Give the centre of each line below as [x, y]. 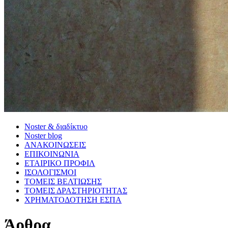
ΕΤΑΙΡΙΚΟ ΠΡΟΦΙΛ [60, 163]
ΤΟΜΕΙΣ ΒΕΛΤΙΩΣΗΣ [63, 181]
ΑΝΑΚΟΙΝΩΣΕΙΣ [55, 145]
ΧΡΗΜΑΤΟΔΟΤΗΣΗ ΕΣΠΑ [73, 199]
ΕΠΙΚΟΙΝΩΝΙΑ [52, 154]
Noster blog [43, 135]
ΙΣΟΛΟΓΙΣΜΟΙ [50, 172]
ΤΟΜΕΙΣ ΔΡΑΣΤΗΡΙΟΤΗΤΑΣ [76, 190]
